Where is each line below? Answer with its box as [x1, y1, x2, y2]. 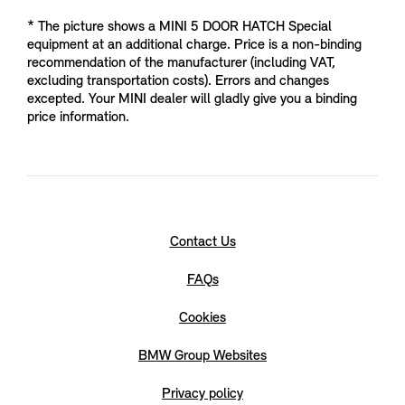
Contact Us [169, 234, 236, 250]
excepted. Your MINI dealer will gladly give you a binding [27, 91, 357, 107]
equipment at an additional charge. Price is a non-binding [27, 37, 362, 52]
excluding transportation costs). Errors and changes [27, 73, 329, 89]
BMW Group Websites [138, 348, 267, 363]
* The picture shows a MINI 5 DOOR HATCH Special [27, 19, 332, 34]
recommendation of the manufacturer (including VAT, [27, 55, 335, 71]
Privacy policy [162, 386, 243, 401]
